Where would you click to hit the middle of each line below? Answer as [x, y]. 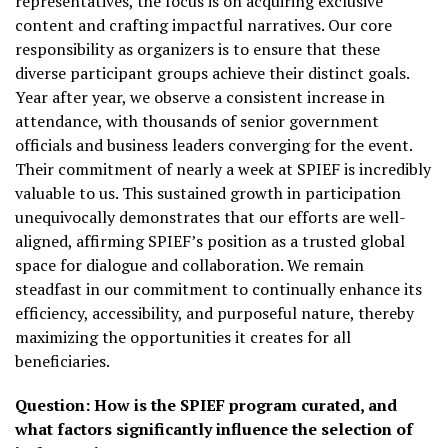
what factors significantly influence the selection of [214, 428]
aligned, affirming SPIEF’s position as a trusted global [210, 240]
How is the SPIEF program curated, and [245, 404]
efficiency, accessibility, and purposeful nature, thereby [214, 312]
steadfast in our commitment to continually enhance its [218, 288]
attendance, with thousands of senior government [197, 120]
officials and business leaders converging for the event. [213, 144]
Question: [52, 404]
